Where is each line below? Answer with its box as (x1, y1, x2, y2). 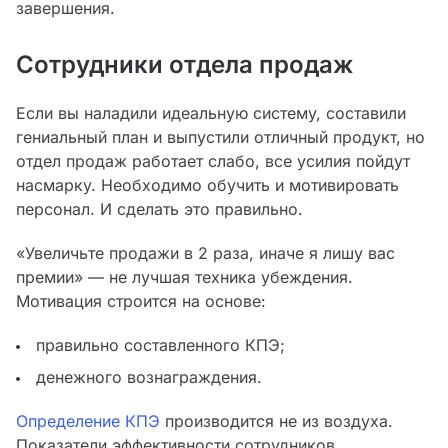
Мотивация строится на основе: (16, 291, 266, 312)
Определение (16, 411, 120, 432)
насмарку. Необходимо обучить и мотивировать (16, 175, 399, 196)
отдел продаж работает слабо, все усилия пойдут (16, 151, 410, 172)
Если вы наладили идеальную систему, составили (16, 103, 406, 124)
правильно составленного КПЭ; (36, 335, 285, 356)
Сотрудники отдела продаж (16, 50, 353, 80)
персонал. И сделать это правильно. (16, 199, 303, 220)
